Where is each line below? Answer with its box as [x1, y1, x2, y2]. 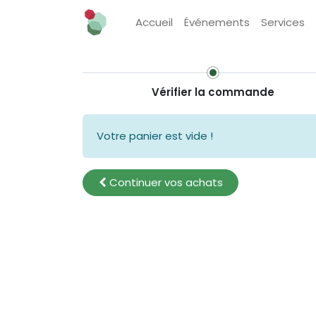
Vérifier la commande [152, 85, 274, 99]
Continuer [109, 175, 162, 190]
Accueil [135, 15, 173, 30]
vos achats [161, 175, 223, 190]
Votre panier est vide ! [97, 128, 213, 143]
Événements [183, 15, 250, 30]
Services [260, 15, 305, 30]
